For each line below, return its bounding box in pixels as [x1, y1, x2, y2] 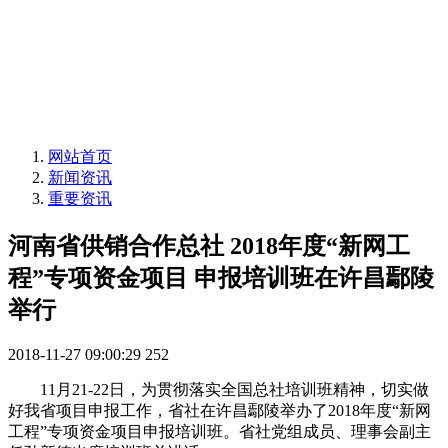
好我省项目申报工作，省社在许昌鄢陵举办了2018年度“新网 [8, 402, 431, 420]
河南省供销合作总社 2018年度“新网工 [8, 233, 410, 260]
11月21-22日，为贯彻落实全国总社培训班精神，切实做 [8, 381, 429, 399]
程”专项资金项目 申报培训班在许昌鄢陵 [8, 265, 434, 292]
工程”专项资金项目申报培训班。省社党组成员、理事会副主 [8, 423, 431, 441]
